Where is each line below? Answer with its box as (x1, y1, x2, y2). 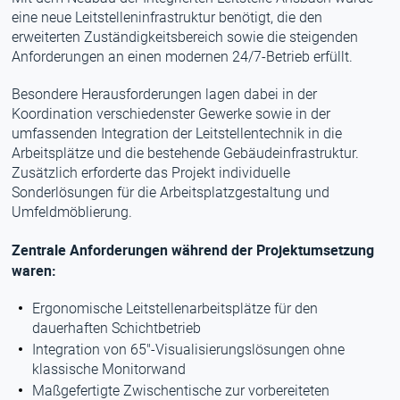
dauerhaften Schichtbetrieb (32, 320, 202, 337)
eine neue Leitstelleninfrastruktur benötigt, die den (12, 9, 323, 26)
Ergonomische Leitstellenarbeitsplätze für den (32, 300, 319, 317)
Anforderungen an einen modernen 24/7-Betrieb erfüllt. (12, 48, 354, 65)
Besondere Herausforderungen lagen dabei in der (12, 86, 318, 103)
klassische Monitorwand (32, 361, 187, 378)
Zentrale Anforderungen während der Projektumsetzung (12, 240, 375, 260)
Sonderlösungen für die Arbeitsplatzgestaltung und (12, 184, 330, 201)
